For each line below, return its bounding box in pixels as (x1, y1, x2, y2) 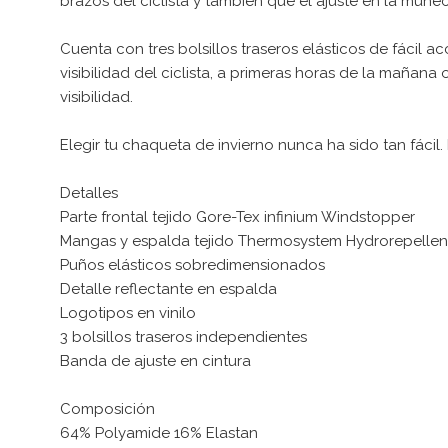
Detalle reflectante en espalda (60, 279, 277, 298)
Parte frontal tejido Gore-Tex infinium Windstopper (60, 207, 415, 226)
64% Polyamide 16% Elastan (60, 423, 258, 442)
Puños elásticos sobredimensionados (60, 255, 325, 274)
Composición (60, 399, 155, 418)
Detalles (60, 183, 118, 202)
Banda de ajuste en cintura (60, 351, 251, 370)
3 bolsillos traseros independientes (60, 327, 307, 346)
